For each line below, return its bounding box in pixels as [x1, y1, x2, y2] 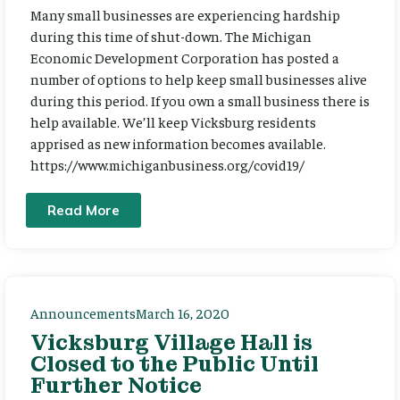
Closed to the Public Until [30, 349, 319, 378]
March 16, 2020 [136, 303, 229, 321]
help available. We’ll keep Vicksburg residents [30, 112, 316, 131]
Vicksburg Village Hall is [30, 328, 312, 356]
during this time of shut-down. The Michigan [30, 27, 312, 46]
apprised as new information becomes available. [30, 134, 326, 153]
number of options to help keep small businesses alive [30, 70, 367, 88]
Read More [47, 201, 120, 219]
